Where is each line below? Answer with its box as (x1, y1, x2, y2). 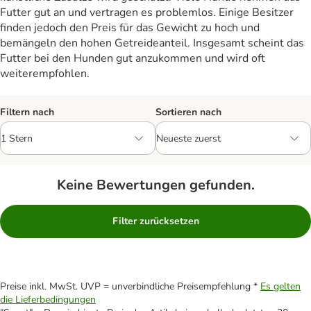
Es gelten (260, 280, 301, 294)
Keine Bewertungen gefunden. (56, 175, 255, 194)
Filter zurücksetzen (112, 215, 199, 228)
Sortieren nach (155, 106, 221, 119)
